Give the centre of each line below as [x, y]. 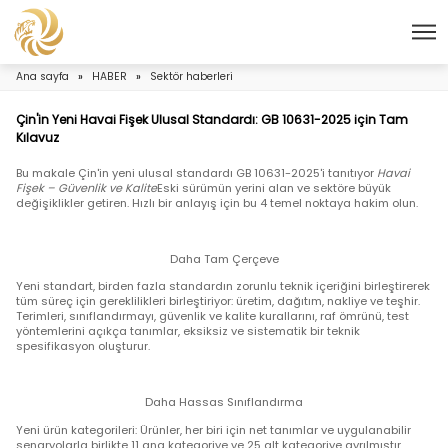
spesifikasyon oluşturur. [104, 432]
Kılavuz [47, 171]
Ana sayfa [53, 95]
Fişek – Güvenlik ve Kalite [108, 234]
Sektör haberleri [239, 95]
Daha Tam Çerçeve [280, 323]
